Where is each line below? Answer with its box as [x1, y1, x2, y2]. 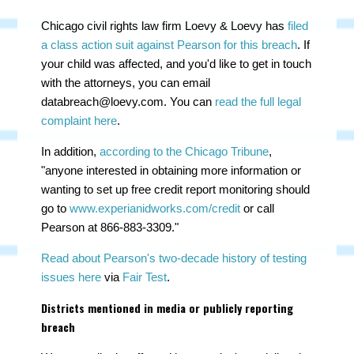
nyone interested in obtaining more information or [51, 164, 302, 177]
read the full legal [215, 95, 302, 108]
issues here [41, 270, 102, 284]
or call [240, 201, 275, 215]
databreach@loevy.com [41, 95, 164, 108]
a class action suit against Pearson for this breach [41, 38, 298, 51]
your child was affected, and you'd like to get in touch [41, 57, 312, 70]
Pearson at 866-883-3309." [41, 220, 179, 234]
